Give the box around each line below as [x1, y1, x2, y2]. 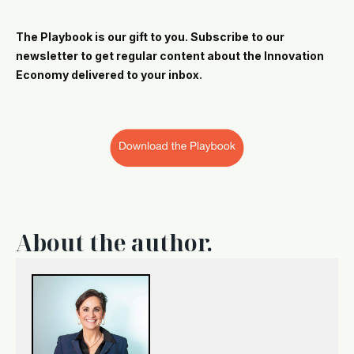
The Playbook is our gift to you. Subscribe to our [16, 30, 284, 43]
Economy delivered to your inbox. [16, 68, 202, 81]
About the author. [16, 228, 213, 258]
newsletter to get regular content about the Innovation [16, 49, 324, 62]
